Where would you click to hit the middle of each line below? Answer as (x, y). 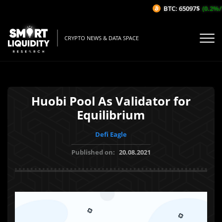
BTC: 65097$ (176, 8)
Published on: (94, 152)
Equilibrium (111, 115)
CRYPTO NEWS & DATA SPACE (102, 38)
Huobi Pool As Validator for (111, 101)
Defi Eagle (111, 134)
